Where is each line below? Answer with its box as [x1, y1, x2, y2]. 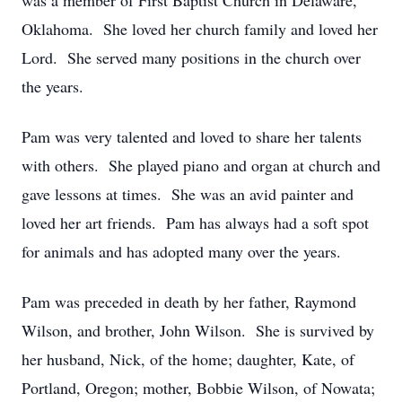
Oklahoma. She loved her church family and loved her [22, 18, 378, 39]
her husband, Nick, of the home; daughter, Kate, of [22, 348, 354, 370]
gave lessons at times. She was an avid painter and [22, 183, 354, 205]
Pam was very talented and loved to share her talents [22, 126, 362, 147]
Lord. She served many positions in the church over [22, 47, 361, 68]
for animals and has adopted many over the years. [22, 240, 341, 262]
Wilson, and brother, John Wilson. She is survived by [22, 319, 374, 341]
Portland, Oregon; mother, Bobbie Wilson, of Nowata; [22, 377, 375, 398]
